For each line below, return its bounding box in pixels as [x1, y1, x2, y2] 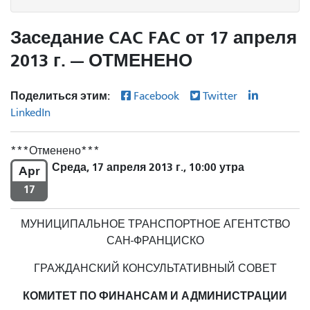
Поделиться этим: [10, 89, 113, 102]
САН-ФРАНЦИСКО [106, 234, 204, 247]
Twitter [203, 89, 240, 102]
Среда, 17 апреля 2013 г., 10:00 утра [52, 160, 244, 174]
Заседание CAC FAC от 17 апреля [10, 26, 297, 48]
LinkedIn [10, 106, 51, 119]
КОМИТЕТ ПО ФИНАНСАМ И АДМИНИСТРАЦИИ [23, 289, 287, 302]
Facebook [134, 89, 182, 102]
